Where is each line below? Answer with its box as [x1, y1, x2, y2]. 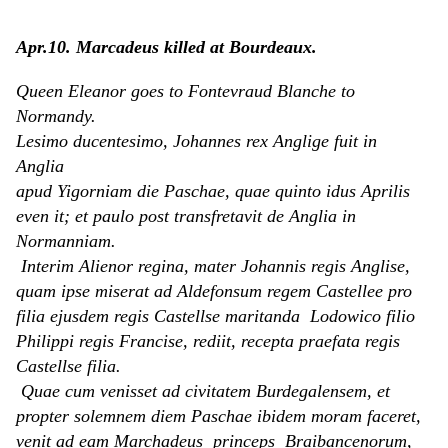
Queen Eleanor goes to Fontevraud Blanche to [16, 81, 355, 102]
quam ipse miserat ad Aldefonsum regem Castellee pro [16, 281, 412, 302]
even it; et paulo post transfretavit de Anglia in [16, 206, 356, 227]
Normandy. [16, 106, 96, 127]
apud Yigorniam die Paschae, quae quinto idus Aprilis [16, 181, 410, 202]
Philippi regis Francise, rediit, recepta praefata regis [16, 331, 400, 352]
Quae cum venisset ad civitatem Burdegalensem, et [16, 381, 390, 402]
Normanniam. [16, 231, 116, 252]
